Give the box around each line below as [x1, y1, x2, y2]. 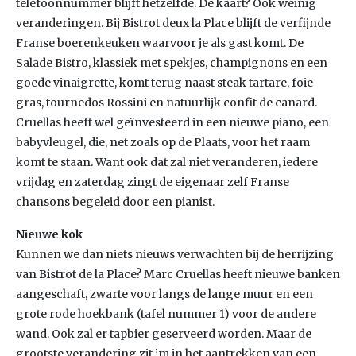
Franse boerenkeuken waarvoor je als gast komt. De [16, 36, 304, 50]
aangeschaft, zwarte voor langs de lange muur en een [16, 287, 313, 301]
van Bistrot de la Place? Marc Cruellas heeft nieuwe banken [16, 267, 340, 281]
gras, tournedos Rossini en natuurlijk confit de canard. [16, 95, 317, 110]
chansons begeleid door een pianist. [16, 195, 215, 209]
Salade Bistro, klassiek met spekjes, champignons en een [16, 56, 327, 70]
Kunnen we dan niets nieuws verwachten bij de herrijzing [16, 247, 334, 261]
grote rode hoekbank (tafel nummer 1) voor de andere [16, 307, 316, 321]
